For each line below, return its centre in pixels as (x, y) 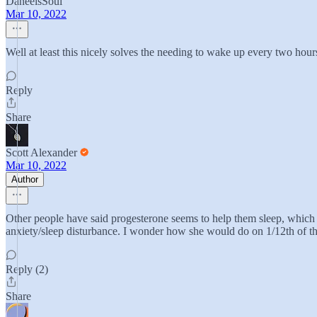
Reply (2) (27, 269)
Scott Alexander (41, 152)
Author (25, 179)
